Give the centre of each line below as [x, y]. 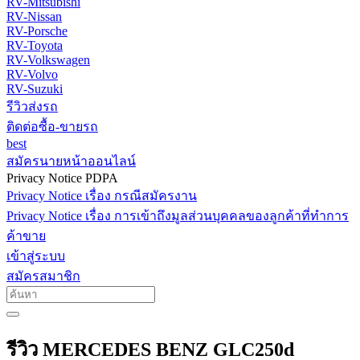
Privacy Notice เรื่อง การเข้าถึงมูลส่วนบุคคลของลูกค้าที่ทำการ [178, 216]
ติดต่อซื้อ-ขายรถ [52, 127]
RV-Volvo [32, 74]
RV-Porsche [37, 31]
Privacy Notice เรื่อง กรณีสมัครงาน [102, 196]
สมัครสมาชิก [43, 276]
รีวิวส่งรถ [32, 106]
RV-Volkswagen [48, 60]
